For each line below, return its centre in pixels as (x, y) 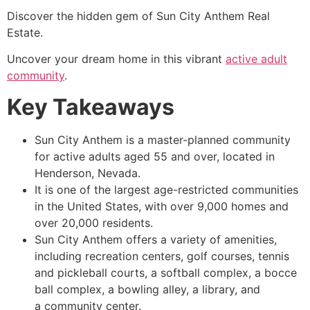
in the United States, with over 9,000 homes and (162, 206)
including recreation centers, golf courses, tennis (162, 256)
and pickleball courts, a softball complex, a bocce (166, 272)
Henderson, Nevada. (88, 173)
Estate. (25, 32)
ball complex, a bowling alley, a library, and (147, 289)
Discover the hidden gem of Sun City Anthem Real (138, 16)
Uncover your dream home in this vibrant (116, 59)
